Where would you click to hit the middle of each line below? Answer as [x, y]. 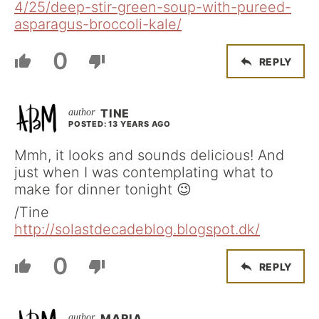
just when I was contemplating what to [144, 172]
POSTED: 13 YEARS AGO [120, 124]
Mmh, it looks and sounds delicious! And [149, 155]
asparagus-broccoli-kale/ [98, 24]
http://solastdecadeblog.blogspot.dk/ [137, 229]
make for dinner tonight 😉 [103, 189]
